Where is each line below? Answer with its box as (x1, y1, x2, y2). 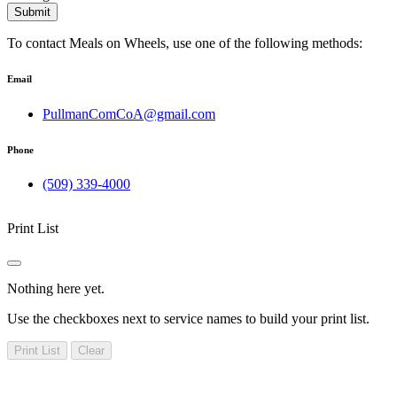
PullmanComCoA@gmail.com (43, 105, 215, 121)
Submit (14, 4, 51, 19)
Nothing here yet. (7, 281, 105, 297)
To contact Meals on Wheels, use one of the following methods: (7, 35, 362, 51)
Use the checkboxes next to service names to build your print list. (7, 311, 370, 327)
